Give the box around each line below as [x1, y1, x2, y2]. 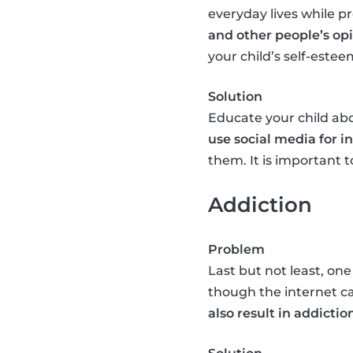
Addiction [208, 192, 312, 217]
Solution [208, 89, 262, 105]
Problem [208, 242, 265, 258]
